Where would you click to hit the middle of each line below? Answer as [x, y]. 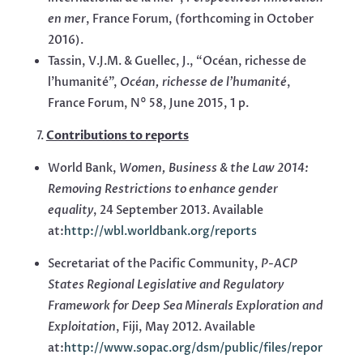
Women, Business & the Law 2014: [214, 169]
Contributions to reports [117, 136]
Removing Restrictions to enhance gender [162, 190]
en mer [66, 19]
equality [70, 211]
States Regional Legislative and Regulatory [165, 285]
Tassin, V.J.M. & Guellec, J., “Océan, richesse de [177, 62]
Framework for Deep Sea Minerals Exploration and [185, 306]
